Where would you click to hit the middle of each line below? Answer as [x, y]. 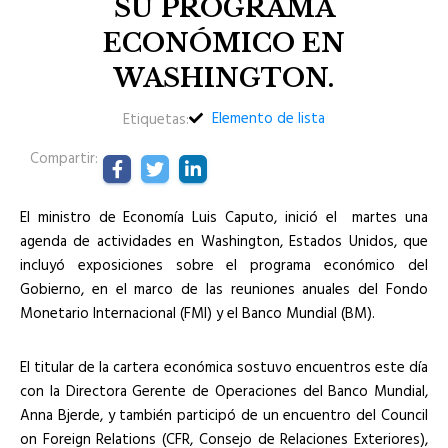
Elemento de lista [268, 117]
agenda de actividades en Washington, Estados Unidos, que [224, 240]
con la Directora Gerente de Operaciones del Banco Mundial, [224, 390]
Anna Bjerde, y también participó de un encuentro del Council [224, 414]
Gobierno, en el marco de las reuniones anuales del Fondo [224, 288]
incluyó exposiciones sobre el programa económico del [224, 264]
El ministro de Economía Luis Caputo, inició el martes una [224, 216]
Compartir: [64, 157]
